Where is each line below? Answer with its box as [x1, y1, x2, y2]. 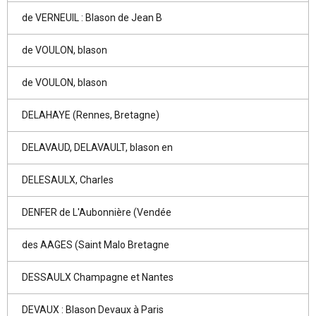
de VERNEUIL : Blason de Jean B [22, 12, 162, 23]
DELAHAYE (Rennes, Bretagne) [22, 109, 159, 121]
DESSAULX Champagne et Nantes [22, 272, 174, 283]
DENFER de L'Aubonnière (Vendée [22, 207, 171, 218]
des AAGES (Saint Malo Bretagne [22, 239, 169, 250]
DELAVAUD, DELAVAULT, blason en [22, 142, 173, 153]
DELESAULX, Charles [22, 174, 114, 186]
